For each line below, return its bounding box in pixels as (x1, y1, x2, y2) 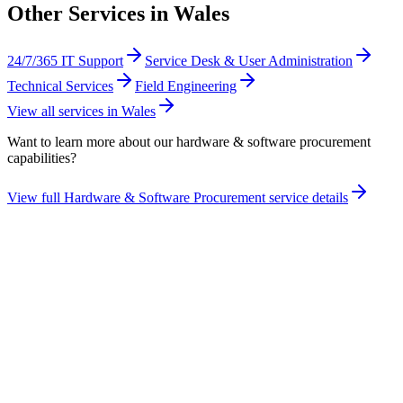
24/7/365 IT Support (7, 53, 123, 69)
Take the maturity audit (29, 356, 159, 372)
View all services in (7, 103, 121, 120)
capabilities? (7, 150, 76, 166)
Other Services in (7, 2, 174, 26)
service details (265, 190, 348, 206)
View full (7, 190, 64, 206)
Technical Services (7, 78, 113, 94)
